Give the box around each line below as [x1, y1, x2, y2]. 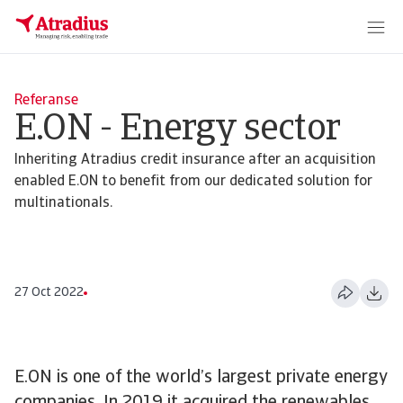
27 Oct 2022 [14, 286, 84, 300]
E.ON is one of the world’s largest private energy [14, 369, 388, 387]
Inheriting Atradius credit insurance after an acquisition [14, 153, 376, 167]
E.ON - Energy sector [14, 112, 340, 148]
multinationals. [14, 196, 112, 210]
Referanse [14, 94, 78, 108]
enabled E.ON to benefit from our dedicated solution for [14, 175, 372, 189]
